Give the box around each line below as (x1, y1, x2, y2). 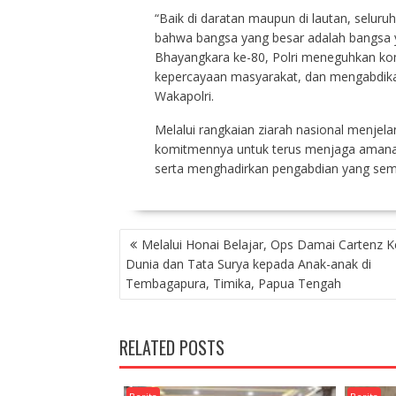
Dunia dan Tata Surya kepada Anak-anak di (125, 255, 371, 273)
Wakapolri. (154, 88, 214, 105)
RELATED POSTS (118, 334, 225, 362)
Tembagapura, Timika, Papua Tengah (125, 275, 341, 293)
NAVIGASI (118, 225, 180, 252)
